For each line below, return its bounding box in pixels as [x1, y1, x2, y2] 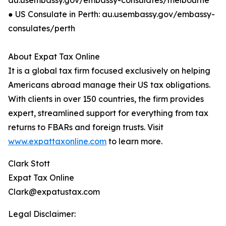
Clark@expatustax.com [8, 187, 100, 197]
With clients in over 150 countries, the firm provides [8, 94, 204, 104]
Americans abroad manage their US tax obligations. [8, 80, 210, 90]
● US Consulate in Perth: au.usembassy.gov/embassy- [8, 9, 215, 19]
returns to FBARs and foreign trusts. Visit [8, 122, 163, 132]
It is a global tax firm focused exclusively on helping [8, 66, 210, 76]
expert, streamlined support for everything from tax [8, 108, 208, 118]
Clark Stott [8, 158, 50, 168]
